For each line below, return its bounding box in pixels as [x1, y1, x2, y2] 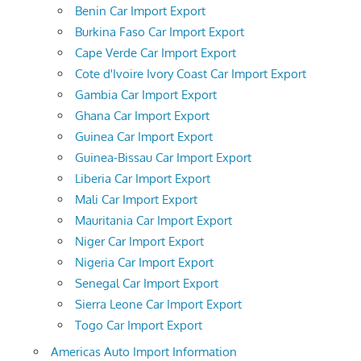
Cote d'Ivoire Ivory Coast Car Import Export [75, 65, 306, 81]
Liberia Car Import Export [75, 170, 210, 186]
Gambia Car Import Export [75, 86, 217, 102]
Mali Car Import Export [75, 191, 197, 207]
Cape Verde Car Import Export [75, 44, 236, 60]
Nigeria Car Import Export [75, 254, 214, 270]
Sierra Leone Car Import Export [75, 296, 242, 312]
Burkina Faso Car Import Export [75, 23, 244, 39]
